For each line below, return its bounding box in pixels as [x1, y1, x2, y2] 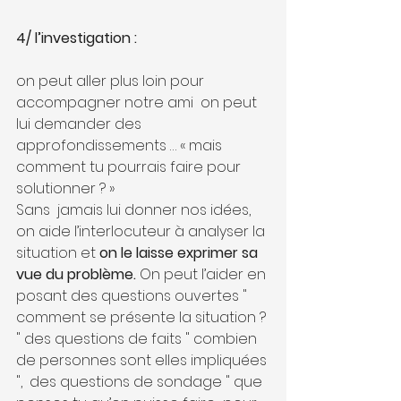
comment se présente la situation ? [16, 306, 269, 328]
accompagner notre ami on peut [16, 91, 260, 113]
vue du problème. [16, 263, 136, 285]
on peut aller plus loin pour [16, 70, 208, 91]
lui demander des [16, 113, 145, 134]
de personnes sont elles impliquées [16, 349, 270, 371]
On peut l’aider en [136, 263, 269, 285]
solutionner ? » [16, 177, 115, 199]
